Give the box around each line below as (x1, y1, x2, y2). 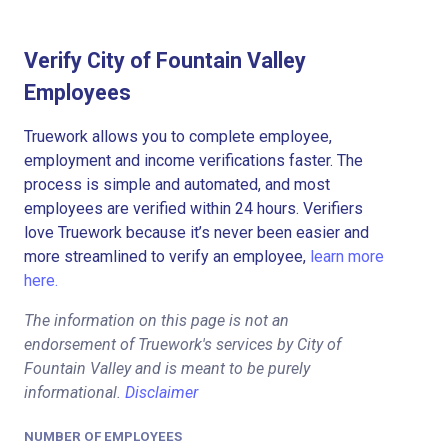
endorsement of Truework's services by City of (24, 334, 341, 354)
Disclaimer (125, 382, 198, 402)
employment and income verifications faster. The (24, 150, 363, 170)
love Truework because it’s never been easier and (24, 222, 369, 242)
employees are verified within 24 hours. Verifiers (24, 198, 363, 218)
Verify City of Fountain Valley (24, 47, 306, 73)
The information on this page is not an (24, 310, 289, 330)
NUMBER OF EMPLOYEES (24, 428, 182, 444)
